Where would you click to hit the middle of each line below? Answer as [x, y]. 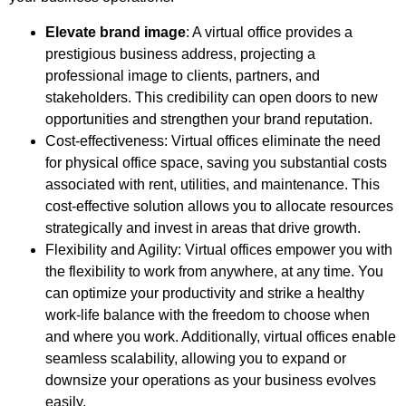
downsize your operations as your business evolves [211, 380]
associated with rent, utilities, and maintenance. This [213, 184]
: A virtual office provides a [269, 32]
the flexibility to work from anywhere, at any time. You [214, 271]
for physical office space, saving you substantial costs [216, 162]
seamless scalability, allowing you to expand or [196, 358]
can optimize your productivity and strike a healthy [205, 293]
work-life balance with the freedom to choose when [208, 314]
